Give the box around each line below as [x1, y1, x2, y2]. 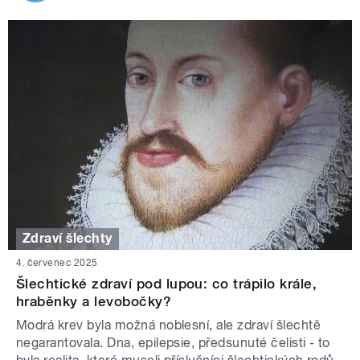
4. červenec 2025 [16, 256, 98, 268]
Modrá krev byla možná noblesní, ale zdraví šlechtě [16, 317, 321, 333]
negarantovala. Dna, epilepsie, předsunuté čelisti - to [16, 334, 330, 350]
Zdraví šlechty [22, 231, 112, 247]
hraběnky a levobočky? [16, 292, 172, 309]
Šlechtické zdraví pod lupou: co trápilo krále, [16, 275, 317, 292]
